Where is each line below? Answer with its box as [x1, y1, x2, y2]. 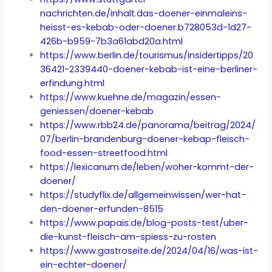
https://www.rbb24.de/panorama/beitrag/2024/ [40, 119, 256, 132]
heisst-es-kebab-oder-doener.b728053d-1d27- [40, 21, 252, 34]
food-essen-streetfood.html [40, 147, 168, 160]
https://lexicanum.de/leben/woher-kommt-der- [40, 161, 254, 174]
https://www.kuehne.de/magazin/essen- [40, 91, 222, 104]
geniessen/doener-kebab [40, 105, 154, 118]
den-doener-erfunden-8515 [40, 203, 164, 216]
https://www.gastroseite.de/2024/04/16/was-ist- [40, 245, 259, 257]
